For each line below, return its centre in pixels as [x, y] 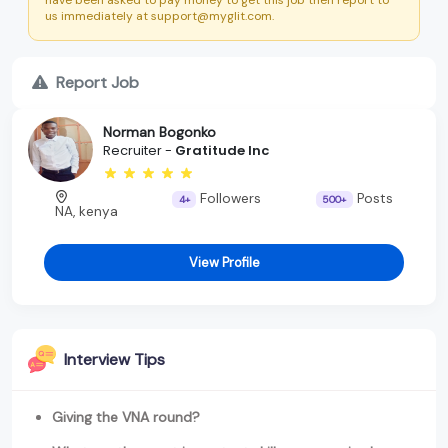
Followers [229, 198]
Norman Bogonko [159, 132]
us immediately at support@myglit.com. [159, 15]
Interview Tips [114, 359]
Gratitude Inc [222, 151]
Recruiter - [139, 151]
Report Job [97, 82]
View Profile [224, 262]
